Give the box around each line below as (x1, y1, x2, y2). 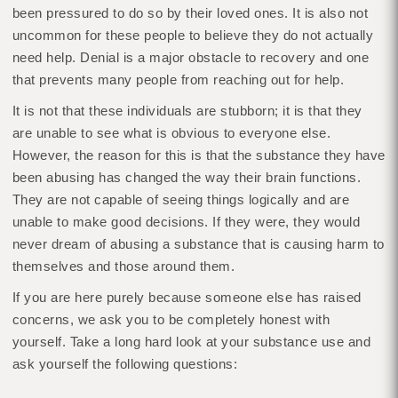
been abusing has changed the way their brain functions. (12, 170, 362, 185)
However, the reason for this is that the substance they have (12, 147, 386, 163)
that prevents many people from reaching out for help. (12, 72, 345, 87)
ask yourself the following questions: (12, 356, 238, 371)
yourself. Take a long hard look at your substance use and (12, 334, 371, 349)
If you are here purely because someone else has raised (12, 290, 362, 305)
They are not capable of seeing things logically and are (12, 192, 350, 207)
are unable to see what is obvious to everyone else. (12, 125, 331, 140)
